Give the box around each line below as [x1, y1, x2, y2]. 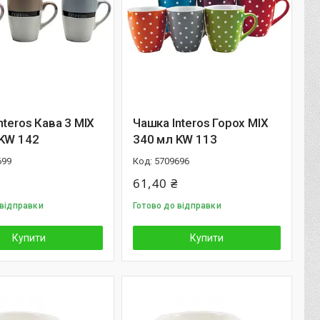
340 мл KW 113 [133, 132, 217, 146]
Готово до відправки [133, 201, 221, 211]
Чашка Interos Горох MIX [133, 116, 269, 130]
